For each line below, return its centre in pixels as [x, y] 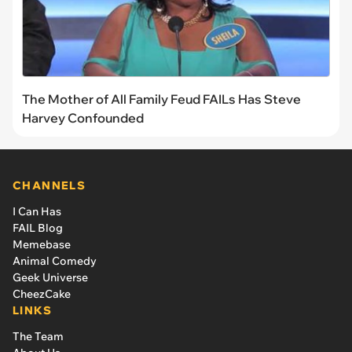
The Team [38, 336]
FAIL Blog [38, 227]
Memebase [42, 244]
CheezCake [42, 293]
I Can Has [37, 211]
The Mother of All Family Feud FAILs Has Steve [161, 99]
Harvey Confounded [83, 117]
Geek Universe [50, 277]
